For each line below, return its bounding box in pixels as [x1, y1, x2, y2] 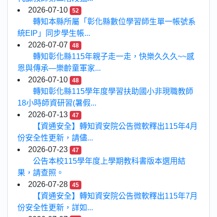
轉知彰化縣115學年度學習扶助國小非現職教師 [33, 87, 193, 96]
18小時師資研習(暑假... [17, 99, 96, 108]
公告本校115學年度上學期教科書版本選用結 [33, 157, 186, 166]
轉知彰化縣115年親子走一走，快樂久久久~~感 [33, 52, 194, 61]
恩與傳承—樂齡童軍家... [17, 64, 101, 73]
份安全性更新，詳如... [17, 203, 93, 212]
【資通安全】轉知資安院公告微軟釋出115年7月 [33, 192, 198, 201]
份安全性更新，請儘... [17, 134, 93, 142]
